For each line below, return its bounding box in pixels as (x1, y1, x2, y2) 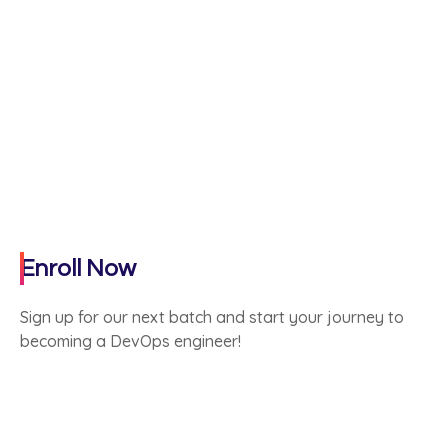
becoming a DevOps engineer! (20, 331, 241, 351)
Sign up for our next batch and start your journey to (20, 307, 404, 327)
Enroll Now (20, 256, 136, 281)
